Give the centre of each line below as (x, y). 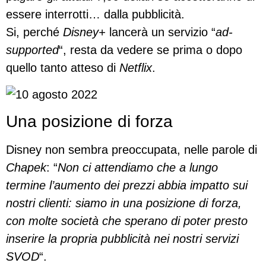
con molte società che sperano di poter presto (127, 221)
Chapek (26, 168)
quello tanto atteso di (63, 68)
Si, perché (34, 32)
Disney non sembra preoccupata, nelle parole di (132, 150)
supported (32, 50)
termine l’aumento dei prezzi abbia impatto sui (127, 186)
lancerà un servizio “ (161, 32)
